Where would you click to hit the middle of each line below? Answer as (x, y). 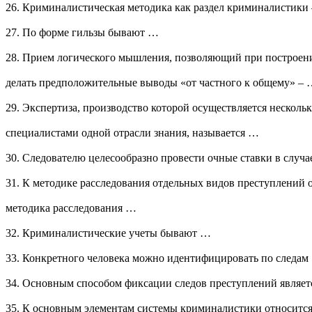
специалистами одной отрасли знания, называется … (132, 133)
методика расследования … (71, 208)
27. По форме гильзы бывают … (82, 33)
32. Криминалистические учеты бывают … (108, 233)
